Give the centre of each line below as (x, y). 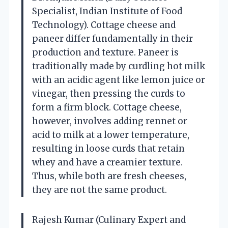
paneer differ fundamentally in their (112, 38)
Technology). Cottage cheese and (104, 25)
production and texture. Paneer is (105, 52)
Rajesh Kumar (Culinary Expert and (109, 220)
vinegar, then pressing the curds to (109, 93)
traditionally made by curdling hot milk (119, 66)
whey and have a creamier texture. (107, 162)
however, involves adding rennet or (110, 121)
